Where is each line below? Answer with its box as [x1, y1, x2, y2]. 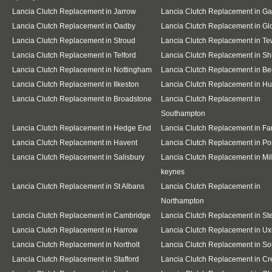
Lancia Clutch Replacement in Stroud [12, 36, 135, 44]
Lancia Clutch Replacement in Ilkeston [12, 80, 139, 88]
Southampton [161, 109, 205, 117]
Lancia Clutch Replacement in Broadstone [12, 95, 152, 103]
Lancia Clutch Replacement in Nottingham [12, 66, 152, 73]
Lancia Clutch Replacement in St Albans [12, 182, 144, 190]
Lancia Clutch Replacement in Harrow [12, 226, 138, 234]
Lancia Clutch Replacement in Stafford [12, 255, 139, 263]
